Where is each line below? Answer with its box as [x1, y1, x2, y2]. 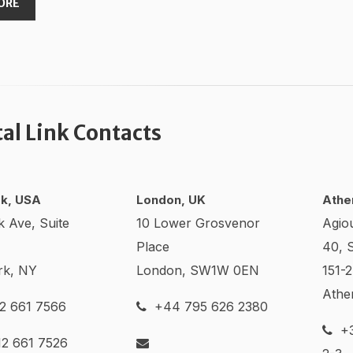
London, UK [136, 192, 206, 207]
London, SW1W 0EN [136, 262, 259, 278]
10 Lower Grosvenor [136, 215, 260, 231]
